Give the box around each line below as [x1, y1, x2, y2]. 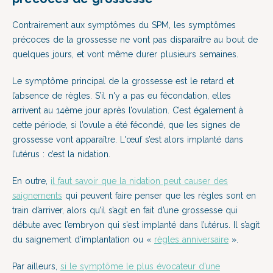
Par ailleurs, [12, 261, 60, 271]
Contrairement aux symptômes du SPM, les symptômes [12, 20, 236, 30]
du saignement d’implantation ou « [12, 235, 154, 244]
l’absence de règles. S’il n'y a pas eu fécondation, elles [12, 91, 231, 101]
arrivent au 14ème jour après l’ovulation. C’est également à [12, 105, 243, 115]
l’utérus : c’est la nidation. [12, 149, 110, 159]
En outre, [12, 176, 51, 186]
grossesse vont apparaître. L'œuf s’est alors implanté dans [12, 135, 243, 144]
